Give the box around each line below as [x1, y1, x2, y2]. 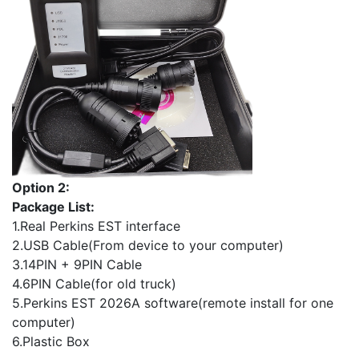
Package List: [12, 199, 95, 216]
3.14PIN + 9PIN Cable [12, 256, 142, 273]
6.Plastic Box [12, 333, 90, 350]
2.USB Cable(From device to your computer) [12, 237, 284, 254]
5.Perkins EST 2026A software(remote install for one [12, 295, 333, 312]
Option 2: [12, 179, 70, 196]
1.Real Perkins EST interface [12, 218, 180, 235]
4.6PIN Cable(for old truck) [12, 276, 176, 292]
